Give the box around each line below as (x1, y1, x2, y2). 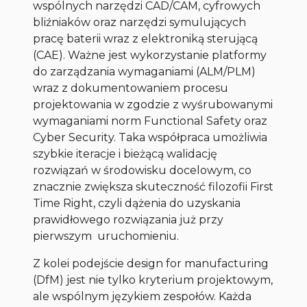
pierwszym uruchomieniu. (33, 230, 180, 243)
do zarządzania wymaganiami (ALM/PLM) (33, 65, 256, 79)
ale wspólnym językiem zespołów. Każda (33, 290, 252, 304)
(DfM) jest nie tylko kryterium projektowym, (33, 273, 273, 287)
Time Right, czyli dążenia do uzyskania (33, 197, 241, 210)
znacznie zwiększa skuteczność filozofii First (33, 180, 274, 194)
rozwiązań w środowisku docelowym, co (33, 164, 252, 177)
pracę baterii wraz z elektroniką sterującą (33, 32, 258, 46)
